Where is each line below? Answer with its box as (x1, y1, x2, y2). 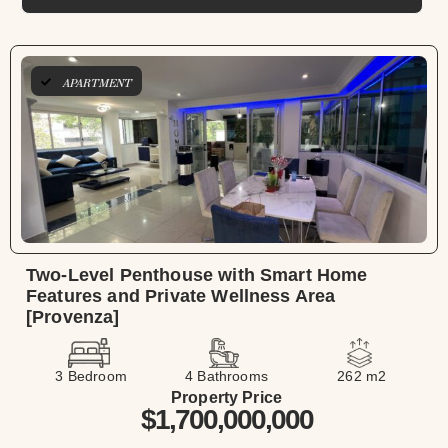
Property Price (170, 389, 283, 407)
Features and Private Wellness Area (26, 286, 336, 307)
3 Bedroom (55, 368, 127, 385)
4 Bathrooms (185, 368, 268, 385)
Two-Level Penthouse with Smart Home (26, 265, 368, 286)
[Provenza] (26, 307, 120, 328)
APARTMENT (63, 77, 132, 91)
